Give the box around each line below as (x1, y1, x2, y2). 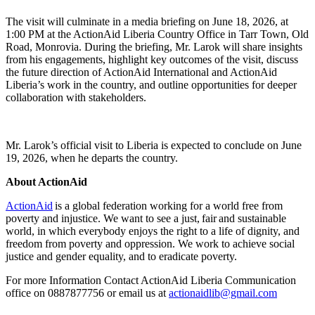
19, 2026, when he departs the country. (6, 151, 178, 164)
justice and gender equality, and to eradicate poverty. (6, 250, 237, 262)
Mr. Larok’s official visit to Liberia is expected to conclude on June (6, 139, 302, 151)
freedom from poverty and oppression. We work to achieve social (6, 237, 295, 250)
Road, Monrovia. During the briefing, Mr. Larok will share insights (6, 40, 302, 53)
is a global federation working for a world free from (53, 199, 283, 212)
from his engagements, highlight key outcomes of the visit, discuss (6, 53, 298, 65)
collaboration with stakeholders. (6, 91, 146, 103)
